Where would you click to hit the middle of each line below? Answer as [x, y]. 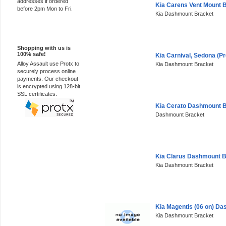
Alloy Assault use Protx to [48, 64]
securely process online [46, 71]
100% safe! [32, 54]
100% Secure [36, 33]
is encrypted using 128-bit [49, 86]
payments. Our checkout [48, 79]
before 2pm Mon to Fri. [45, 9]
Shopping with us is [44, 48]
